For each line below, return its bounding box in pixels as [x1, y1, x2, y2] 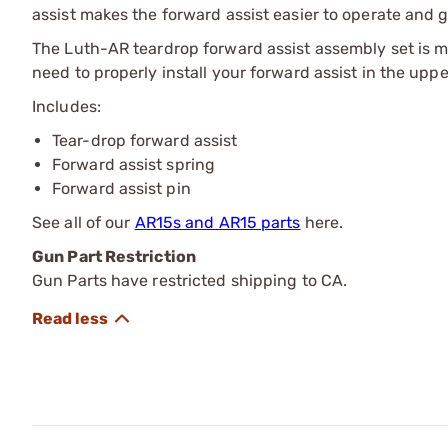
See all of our [32, 212, 135, 232]
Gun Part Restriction [32, 246, 196, 266]
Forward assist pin [52, 178, 191, 198]
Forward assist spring [52, 154, 216, 174]
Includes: [32, 96, 101, 116]
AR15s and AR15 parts [134, 212, 301, 232]
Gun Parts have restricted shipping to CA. [32, 270, 348, 290]
